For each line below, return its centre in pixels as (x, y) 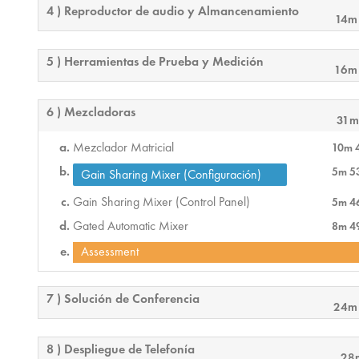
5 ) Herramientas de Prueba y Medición (155, 62)
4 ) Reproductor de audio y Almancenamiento (173, 11)
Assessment (110, 252)
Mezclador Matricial (124, 147)
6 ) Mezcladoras (91, 112)
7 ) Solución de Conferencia (123, 299)
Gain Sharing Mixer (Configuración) (171, 175)
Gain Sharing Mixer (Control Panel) (162, 202)
